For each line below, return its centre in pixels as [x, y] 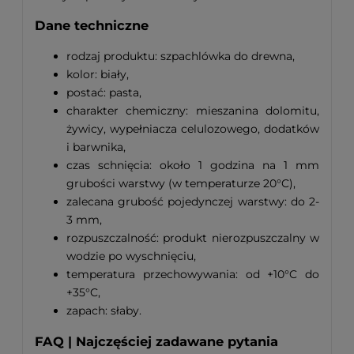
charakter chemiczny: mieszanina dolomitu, [193, 110]
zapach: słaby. [104, 310]
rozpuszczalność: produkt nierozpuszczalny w [193, 237]
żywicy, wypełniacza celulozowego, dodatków [193, 128]
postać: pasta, [104, 92]
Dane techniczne [92, 26]
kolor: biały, [98, 74]
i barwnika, [96, 147]
